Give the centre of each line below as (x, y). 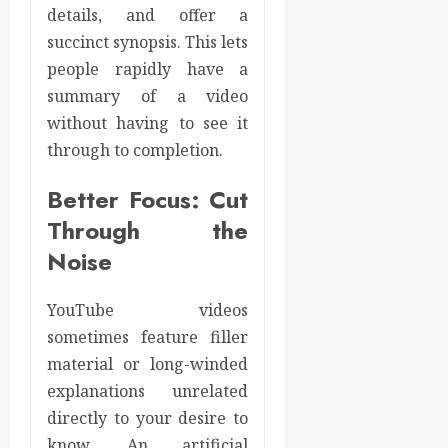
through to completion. (135, 150)
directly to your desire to (148, 418)
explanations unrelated (148, 391)
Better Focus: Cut (148, 200)
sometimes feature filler (148, 337)
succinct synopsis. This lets (148, 42)
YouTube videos (148, 310)
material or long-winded (148, 364)
